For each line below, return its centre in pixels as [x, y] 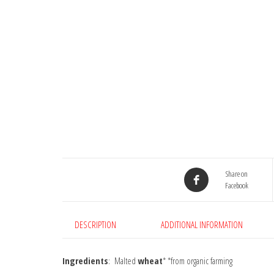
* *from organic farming [198, 260]
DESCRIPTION [95, 224]
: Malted [123, 260]
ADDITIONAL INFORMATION [202, 224]
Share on [237, 173]
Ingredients [85, 260]
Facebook [237, 185]
